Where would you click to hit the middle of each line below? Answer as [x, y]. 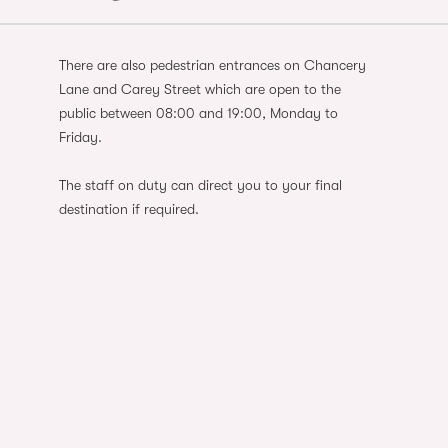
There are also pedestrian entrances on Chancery [213, 64]
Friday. [81, 136]
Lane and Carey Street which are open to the [200, 88]
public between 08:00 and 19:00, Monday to [199, 112]
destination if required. [129, 208]
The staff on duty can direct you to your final [201, 184]
